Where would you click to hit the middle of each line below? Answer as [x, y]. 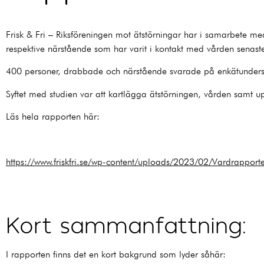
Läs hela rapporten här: [55, 117]
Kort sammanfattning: [126, 224]
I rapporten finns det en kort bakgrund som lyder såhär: [118, 254]
